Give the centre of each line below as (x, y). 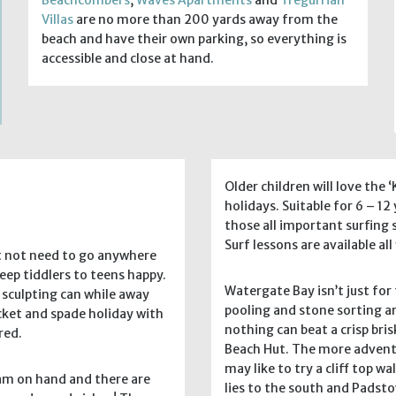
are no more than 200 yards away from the (206, 19)
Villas (58, 19)
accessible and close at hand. (128, 58)
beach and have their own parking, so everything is (194, 38)
